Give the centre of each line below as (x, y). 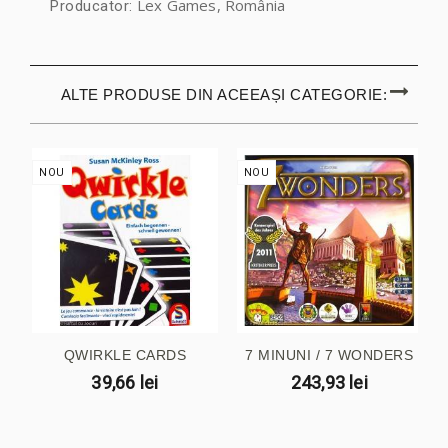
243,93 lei (329, 383)
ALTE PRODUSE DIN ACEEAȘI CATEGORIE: (224, 94)
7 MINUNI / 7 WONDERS (329, 355)
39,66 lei (125, 383)
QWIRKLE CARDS (124, 355)
